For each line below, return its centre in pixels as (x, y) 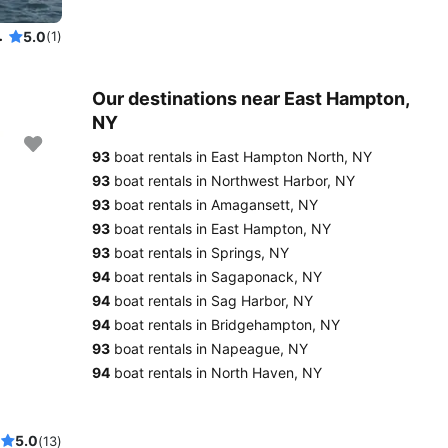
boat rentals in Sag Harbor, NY (211, 300)
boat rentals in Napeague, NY (209, 348)
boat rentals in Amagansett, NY (214, 204)
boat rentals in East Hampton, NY (220, 228)
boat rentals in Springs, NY (199, 252)
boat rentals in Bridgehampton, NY (225, 324)
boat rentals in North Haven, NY (216, 372)
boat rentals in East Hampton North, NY (241, 156)
